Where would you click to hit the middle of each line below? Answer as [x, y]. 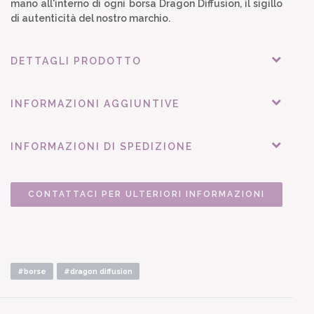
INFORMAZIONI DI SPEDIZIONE [102, 146]
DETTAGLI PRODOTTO [76, 61]
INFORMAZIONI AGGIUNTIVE [95, 103]
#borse [32, 271]
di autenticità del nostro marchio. [90, 18]
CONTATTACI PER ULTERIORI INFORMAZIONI [146, 194]
